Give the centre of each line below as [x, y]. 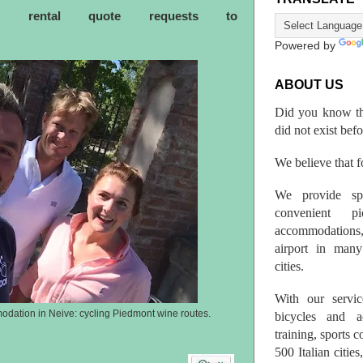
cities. [289, 266]
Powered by [307, 46]
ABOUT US [309, 85]
